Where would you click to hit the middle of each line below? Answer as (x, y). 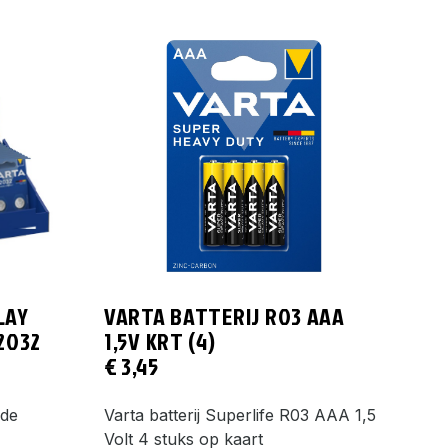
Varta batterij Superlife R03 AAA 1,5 (240, 414)
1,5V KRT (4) (160, 340)
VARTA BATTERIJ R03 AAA (224, 315)
